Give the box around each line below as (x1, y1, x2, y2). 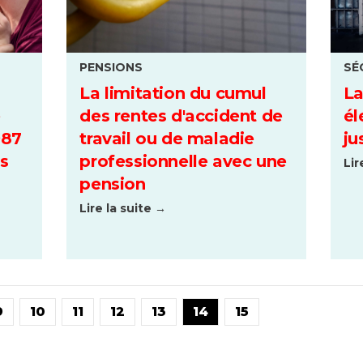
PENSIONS (79, 60, 143, 75)
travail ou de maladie (79, 129, 254, 149)
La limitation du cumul (79, 83, 267, 104)
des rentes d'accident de (79, 106, 283, 126)
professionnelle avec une (79, 152, 287, 172)
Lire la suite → (79, 201, 167, 216)
